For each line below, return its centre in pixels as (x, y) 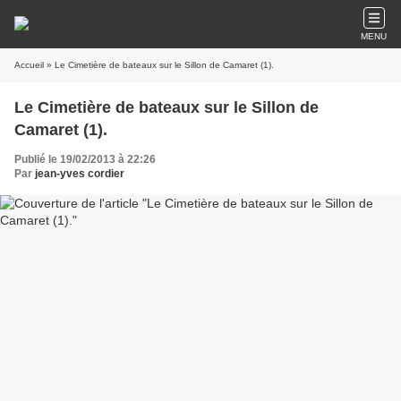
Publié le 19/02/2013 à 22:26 (85, 159)
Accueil (29, 65)
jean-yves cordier (80, 174)
